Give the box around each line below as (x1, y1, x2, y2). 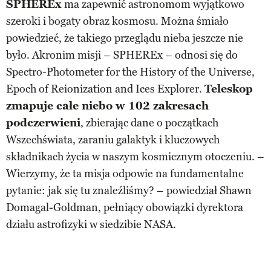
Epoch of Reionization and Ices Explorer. (6, 82, 204, 96)
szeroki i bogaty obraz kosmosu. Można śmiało (6, 14, 229, 28)
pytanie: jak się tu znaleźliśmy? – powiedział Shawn (6, 183, 252, 197)
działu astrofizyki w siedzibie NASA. (6, 217, 176, 231)
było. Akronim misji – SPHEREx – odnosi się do (6, 48, 238, 62)
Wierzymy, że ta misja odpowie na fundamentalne (6, 166, 244, 180)
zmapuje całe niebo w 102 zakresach (6, 99, 209, 113)
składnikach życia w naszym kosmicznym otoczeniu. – (6, 149, 264, 163)
